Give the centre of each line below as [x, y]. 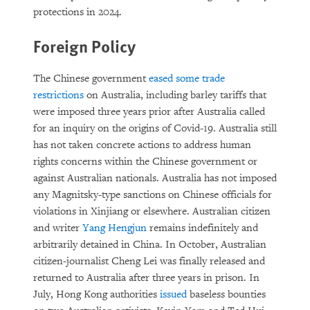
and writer [58, 228]
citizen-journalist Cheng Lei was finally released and [149, 261]
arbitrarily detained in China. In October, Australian [150, 245]
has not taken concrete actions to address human [142, 145]
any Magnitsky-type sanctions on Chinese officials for [153, 195]
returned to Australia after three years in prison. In [146, 278]
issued [173, 294]
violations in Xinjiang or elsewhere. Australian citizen [152, 211]
